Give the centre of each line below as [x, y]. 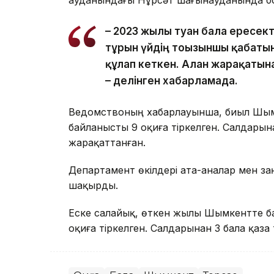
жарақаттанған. [107, 143]
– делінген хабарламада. [172, 81]
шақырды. [93, 186]
